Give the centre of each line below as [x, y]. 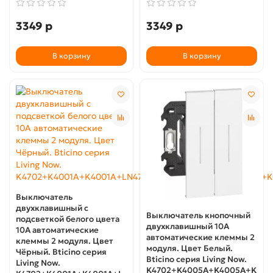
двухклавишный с [52, 208]
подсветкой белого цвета [68, 219]
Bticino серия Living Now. [197, 259]
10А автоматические [57, 230]
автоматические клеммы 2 [200, 237]
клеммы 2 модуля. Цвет [65, 241]
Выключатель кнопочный [198, 215]
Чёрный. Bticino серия [61, 252]
